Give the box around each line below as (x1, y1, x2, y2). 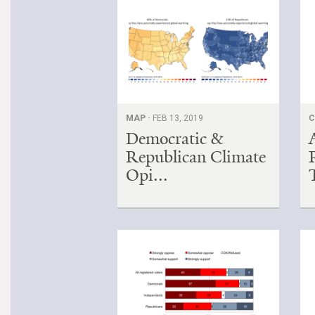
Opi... (126, 164, 168, 186)
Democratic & (126, 127, 223, 149)
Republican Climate (126, 146, 266, 167)
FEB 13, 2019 (153, 112, 203, 123)
